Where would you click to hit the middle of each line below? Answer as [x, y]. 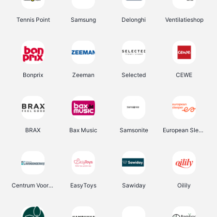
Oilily [184, 185]
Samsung [83, 20]
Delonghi [134, 20]
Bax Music [83, 130]
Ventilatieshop [184, 20]
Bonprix [33, 75]
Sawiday [134, 185]
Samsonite [134, 130]
